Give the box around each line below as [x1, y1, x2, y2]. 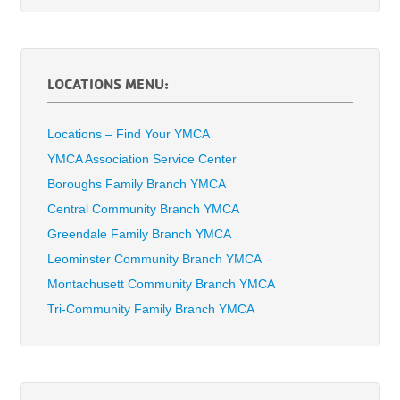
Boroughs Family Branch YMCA [47, 177, 227, 192]
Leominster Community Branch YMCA [47, 252, 262, 267]
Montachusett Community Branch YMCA [47, 277, 276, 292]
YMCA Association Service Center [47, 152, 237, 167]
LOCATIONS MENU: [47, 75, 170, 94]
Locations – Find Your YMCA [47, 127, 211, 142]
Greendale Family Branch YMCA [47, 227, 232, 242]
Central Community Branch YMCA [47, 202, 240, 217]
